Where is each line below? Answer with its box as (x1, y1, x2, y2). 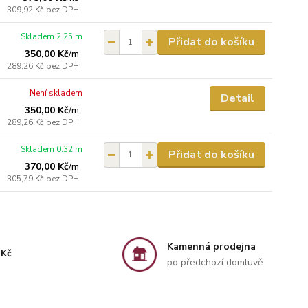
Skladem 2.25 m (21, 30, 83, 42)
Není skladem (30, 87, 83, 98)
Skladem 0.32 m (21, 143, 83, 155)
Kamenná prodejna (166, 239, 256, 253)
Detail (220, 90, 254, 106)
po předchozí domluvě (166, 255, 263, 269)
